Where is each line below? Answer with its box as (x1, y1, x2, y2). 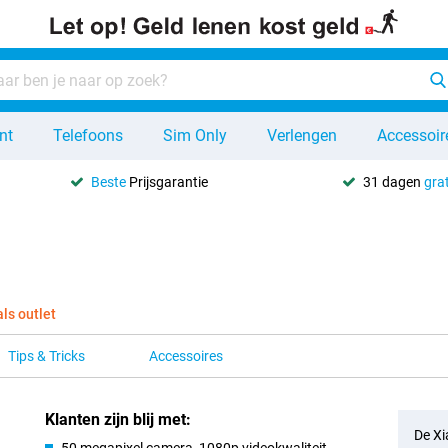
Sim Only (163, 126, 227, 145)
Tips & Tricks (8, 348, 85, 364)
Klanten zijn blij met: (45, 410, 192, 429)
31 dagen (362, 173, 424, 190)
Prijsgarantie (126, 173, 209, 190)
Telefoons (53, 126, 123, 145)
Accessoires (149, 348, 223, 364)
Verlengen (267, 126, 337, 145)
